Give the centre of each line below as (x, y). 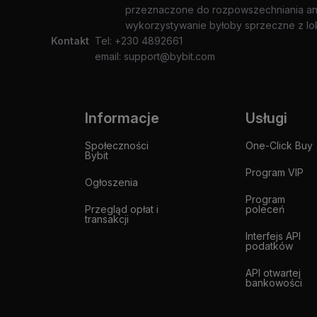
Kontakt (70, 41)
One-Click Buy (279, 145)
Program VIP (274, 172)
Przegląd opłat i (122, 209)
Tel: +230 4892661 (139, 41)
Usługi (266, 118)
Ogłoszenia (111, 182)
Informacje (122, 118)
